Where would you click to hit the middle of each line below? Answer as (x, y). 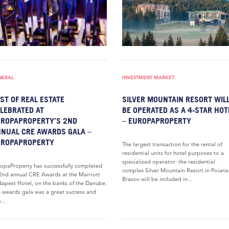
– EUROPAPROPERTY (157, 121)
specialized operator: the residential (169, 162)
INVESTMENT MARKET (148, 77)
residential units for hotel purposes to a (173, 153)
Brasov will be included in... (157, 179)
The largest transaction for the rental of (172, 144)
